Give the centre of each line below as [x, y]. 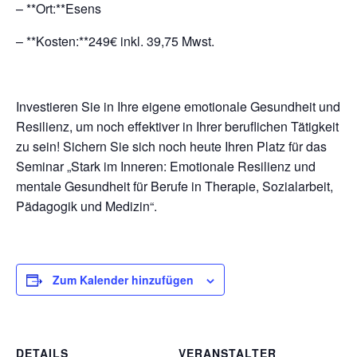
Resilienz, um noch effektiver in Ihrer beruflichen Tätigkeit [177, 126]
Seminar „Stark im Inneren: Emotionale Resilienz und [166, 166]
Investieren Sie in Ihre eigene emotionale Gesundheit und [178, 106]
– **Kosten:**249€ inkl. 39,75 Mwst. [115, 41]
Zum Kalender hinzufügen [123, 280]
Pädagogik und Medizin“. [86, 206]
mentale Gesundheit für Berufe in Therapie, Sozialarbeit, [175, 186]
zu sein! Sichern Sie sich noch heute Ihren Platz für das [171, 146]
